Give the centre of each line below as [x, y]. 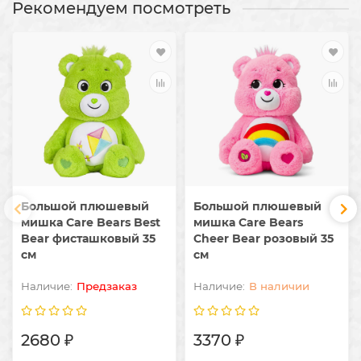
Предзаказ [107, 286]
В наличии [279, 286]
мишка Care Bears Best [91, 222]
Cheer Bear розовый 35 [263, 238]
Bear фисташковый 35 [88, 238]
